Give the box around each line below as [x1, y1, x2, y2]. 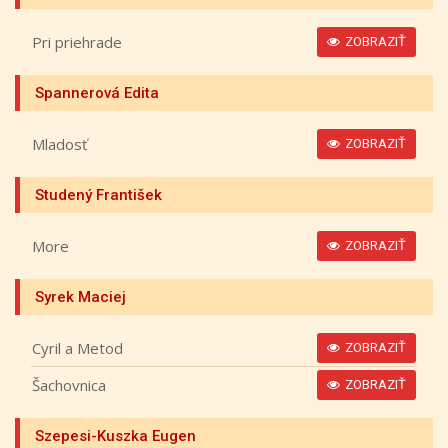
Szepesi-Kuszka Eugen [35, 427, 196, 445]
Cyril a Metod [32, 337, 123, 358]
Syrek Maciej [35, 288, 126, 306]
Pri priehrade [32, 31, 122, 52]
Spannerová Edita [35, 84, 159, 102]
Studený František [35, 186, 162, 204]
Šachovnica [32, 374, 106, 395]
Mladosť [32, 133, 87, 154]
